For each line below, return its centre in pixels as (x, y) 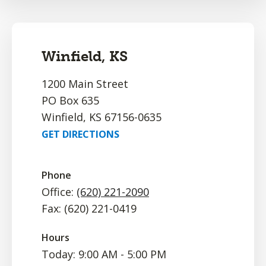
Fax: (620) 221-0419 (89, 208)
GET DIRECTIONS (80, 134)
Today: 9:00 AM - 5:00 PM (104, 254)
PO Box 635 (70, 100)
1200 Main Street (85, 84)
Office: (59, 192)
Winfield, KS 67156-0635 (102, 117)
